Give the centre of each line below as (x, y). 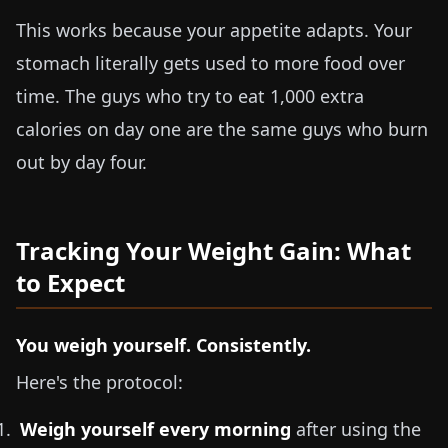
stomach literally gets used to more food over (210, 63)
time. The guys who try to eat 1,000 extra (190, 96)
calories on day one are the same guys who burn (222, 129)
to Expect (70, 282)
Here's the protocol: (99, 382)
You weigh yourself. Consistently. (163, 345)
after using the (356, 429)
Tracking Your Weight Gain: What (213, 250)
